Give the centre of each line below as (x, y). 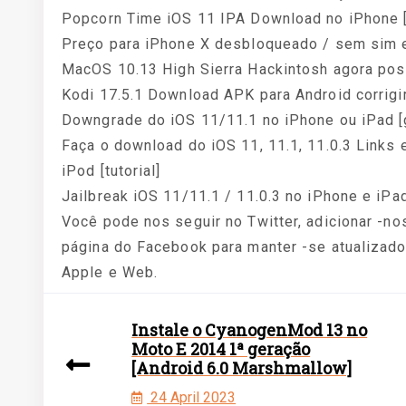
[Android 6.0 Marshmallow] (242, 368)
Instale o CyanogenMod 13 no (250, 330)
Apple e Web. (110, 272)
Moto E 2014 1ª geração (221, 349)
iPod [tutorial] (111, 171)
